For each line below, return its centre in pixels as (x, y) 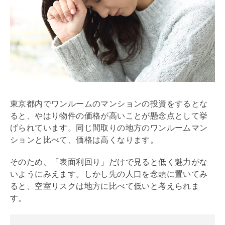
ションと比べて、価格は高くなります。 (84, 140)
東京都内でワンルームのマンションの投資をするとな (109, 103)
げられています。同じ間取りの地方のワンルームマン (109, 128)
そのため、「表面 (43, 162)
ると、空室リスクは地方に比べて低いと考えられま (105, 186)
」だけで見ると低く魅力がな (154, 162)
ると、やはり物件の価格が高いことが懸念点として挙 (109, 116)
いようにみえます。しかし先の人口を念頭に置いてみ (109, 174)
